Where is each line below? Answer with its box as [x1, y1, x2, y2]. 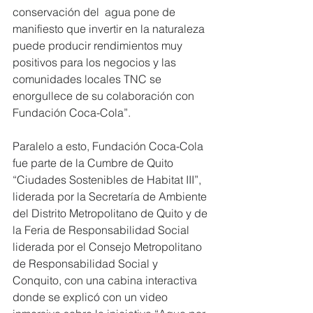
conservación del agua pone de [13, 5, 178, 20]
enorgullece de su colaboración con [13, 89, 197, 103]
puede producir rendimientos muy [13, 38, 185, 53]
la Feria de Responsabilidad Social [13, 223, 192, 238]
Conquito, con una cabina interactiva [13, 273, 200, 288]
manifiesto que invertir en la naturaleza [13, 22, 208, 36]
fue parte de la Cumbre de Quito [13, 156, 176, 170]
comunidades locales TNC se [13, 72, 164, 87]
